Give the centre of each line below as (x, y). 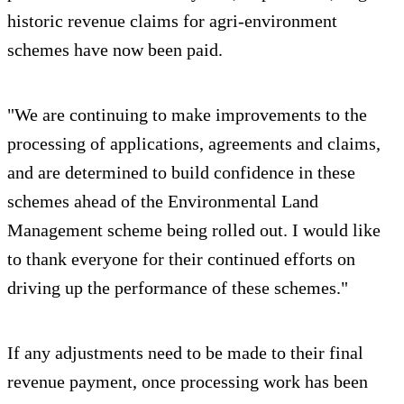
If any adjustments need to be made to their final (185, 352)
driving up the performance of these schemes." (178, 287)
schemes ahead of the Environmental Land (163, 201)
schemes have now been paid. (115, 49)
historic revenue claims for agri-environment (172, 20)
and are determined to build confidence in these (181, 172)
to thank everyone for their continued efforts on (181, 258)
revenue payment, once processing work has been (188, 381)
